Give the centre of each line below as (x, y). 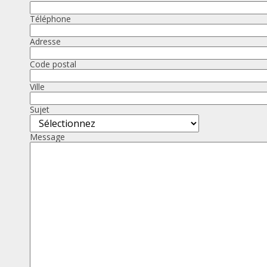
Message (47, 136)
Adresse (45, 41)
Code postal (53, 64)
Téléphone (50, 18)
